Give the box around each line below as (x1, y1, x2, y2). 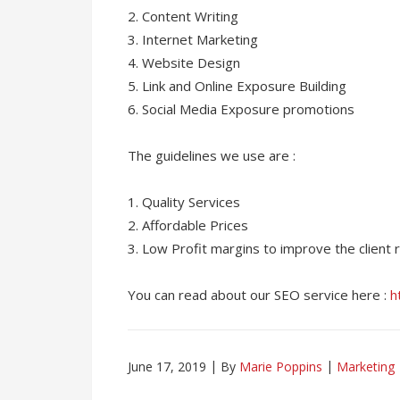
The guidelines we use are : (128, 146, 296, 164)
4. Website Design (128, 54, 240, 71)
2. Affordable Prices (128, 216, 248, 234)
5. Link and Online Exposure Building (128, 77, 346, 95)
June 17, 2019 (128, 358, 206, 375)
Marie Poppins (239, 358, 322, 375)
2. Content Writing (128, 7, 238, 25)
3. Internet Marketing (128, 30, 258, 48)
